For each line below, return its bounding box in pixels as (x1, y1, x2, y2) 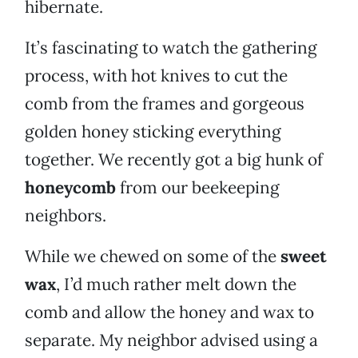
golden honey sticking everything (25, 121, 281, 143)
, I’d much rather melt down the (56, 273, 296, 296)
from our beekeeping (116, 177, 280, 199)
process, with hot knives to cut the (25, 65, 288, 87)
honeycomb (25, 177, 116, 199)
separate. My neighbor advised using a (25, 329, 318, 352)
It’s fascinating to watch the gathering (25, 37, 317, 59)
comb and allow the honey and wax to (25, 301, 314, 324)
